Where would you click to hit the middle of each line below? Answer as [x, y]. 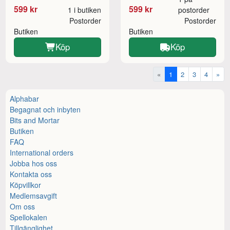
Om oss [23, 206]
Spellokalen [29, 217]
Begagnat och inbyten [45, 109]
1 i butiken [84, 9]
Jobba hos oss [34, 163]
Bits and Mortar [35, 120]
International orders [42, 152]
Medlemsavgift [34, 195]
